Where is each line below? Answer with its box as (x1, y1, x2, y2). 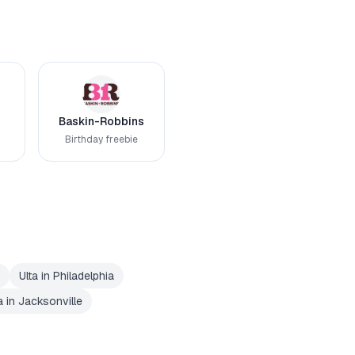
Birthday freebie (65, 133, 138, 146)
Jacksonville (18, 294, 82, 308)
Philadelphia (53, 269, 114, 283)
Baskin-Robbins (59, 114, 144, 128)
